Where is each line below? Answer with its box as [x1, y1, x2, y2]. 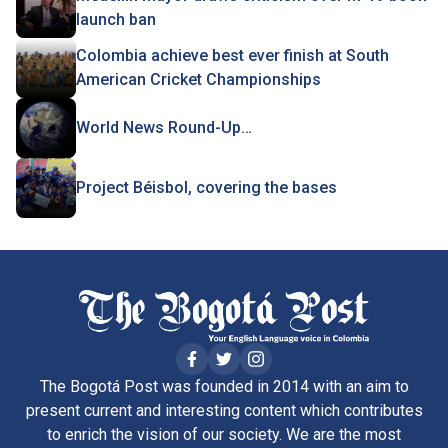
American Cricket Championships [76, 70, 321, 89]
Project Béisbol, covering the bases [76, 178, 337, 197]
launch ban [76, 10, 160, 29]
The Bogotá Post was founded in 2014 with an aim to [39, 376, 409, 396]
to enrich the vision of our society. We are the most [47, 424, 401, 444]
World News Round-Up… [76, 118, 252, 137]
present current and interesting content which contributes [25, 400, 423, 420]
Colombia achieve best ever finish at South [76, 46, 389, 65]
